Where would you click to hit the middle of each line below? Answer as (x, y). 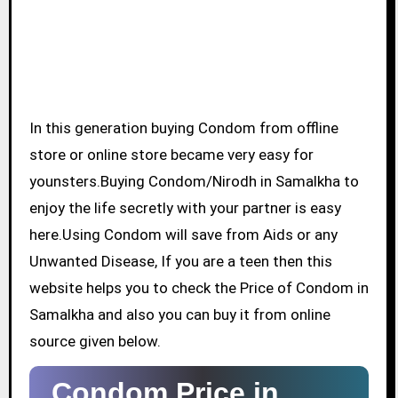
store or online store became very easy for (171, 155)
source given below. (95, 342)
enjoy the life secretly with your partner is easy (185, 208)
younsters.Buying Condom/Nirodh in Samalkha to (194, 182)
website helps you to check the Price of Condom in (199, 288)
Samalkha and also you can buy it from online (179, 315)
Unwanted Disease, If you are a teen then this (180, 262)
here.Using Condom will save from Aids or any (183, 235)
